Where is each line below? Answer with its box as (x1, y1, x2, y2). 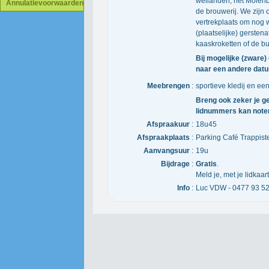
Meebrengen (147, 82, 190, 90)
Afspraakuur (147, 120, 190, 128)
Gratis (196, 160, 217, 168)
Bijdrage (161, 160, 190, 168)
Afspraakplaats (137, 133, 190, 142)
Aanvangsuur (144, 147, 190, 155)
